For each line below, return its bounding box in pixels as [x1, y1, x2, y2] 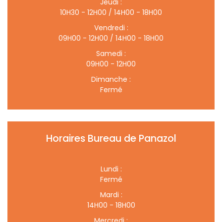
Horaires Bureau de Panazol [46, 131, 176, 145]
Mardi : [100, 190, 122, 200]
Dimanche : [91, 74, 131, 84]
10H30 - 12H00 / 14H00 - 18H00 [60, 7, 162, 17]
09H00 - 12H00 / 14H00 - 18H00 [58, 33, 164, 43]
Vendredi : [94, 23, 128, 33]
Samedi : [96, 49, 126, 58]
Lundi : [100, 164, 122, 174]
